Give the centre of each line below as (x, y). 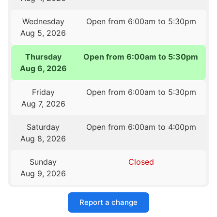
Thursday (44, 56)
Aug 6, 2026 (44, 68)
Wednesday (43, 21)
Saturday (43, 127)
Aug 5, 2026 (43, 33)
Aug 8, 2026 (43, 138)
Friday (43, 92)
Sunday (43, 162)
